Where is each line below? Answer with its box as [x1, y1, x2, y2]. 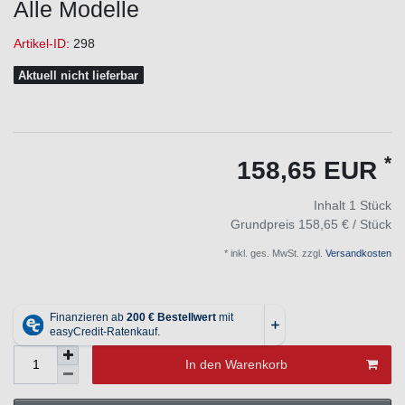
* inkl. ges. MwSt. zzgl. [224, 247, 323, 259]
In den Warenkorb [184, 356, 287, 372]
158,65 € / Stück [298, 216, 391, 231]
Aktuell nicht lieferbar [18, 68, 139, 82]
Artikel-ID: [14, 35, 73, 51]
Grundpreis [231, 216, 298, 231]
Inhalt [314, 197, 349, 212]
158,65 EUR [237, 155, 384, 184]
